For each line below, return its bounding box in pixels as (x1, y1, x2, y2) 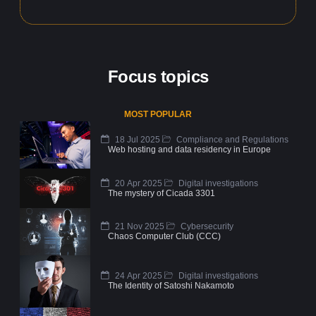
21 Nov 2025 (113, 221, 164, 231)
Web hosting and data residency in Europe (108, 145, 271, 155)
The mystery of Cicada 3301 (108, 188, 215, 198)
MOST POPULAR (124, 109, 192, 120)
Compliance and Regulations (174, 135, 288, 145)
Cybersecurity (178, 221, 233, 231)
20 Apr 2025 (113, 178, 162, 188)
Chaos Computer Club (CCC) (108, 231, 221, 241)
